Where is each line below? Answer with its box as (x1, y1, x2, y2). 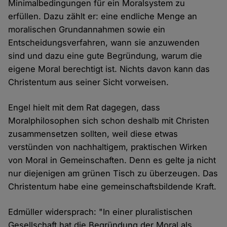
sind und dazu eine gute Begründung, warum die (8, 50, 203, 61)
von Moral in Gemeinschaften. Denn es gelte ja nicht (8, 155, 216, 165)
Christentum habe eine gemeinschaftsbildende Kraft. (8, 181, 217, 192)
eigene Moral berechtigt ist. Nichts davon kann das (8, 63, 210, 74)
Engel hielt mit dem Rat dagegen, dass (8, 102, 161, 112)
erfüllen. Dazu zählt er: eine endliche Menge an (8, 11, 198, 21)
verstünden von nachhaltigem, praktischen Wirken (8, 141, 208, 152)
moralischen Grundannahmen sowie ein (8, 24, 166, 34)
